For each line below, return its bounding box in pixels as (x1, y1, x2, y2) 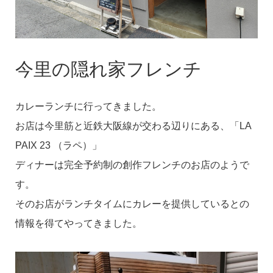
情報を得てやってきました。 (15, 218, 142, 229)
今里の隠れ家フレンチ (15, 58, 202, 79)
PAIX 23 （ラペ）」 (15, 140, 102, 151)
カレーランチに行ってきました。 (15, 101, 161, 112)
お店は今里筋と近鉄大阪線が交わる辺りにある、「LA (15, 120, 251, 131)
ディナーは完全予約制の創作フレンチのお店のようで (15, 159, 249, 170)
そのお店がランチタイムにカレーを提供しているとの (15, 198, 249, 209)
